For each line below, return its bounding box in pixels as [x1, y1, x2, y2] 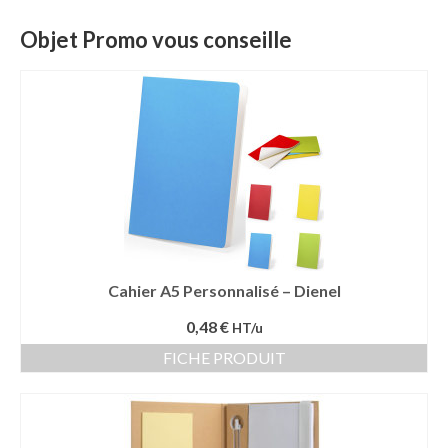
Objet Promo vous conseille [20, 26, 292, 53]
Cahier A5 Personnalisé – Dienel [107, 281, 341, 300]
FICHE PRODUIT [162, 348, 286, 367]
